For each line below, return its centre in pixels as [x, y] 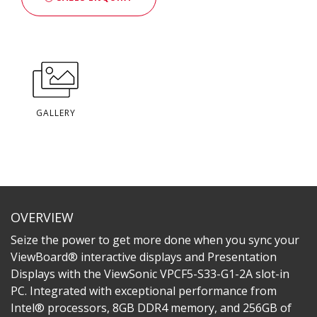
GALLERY [56, 113]
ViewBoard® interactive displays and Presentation [144, 257]
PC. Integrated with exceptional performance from [144, 290]
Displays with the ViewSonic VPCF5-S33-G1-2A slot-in [150, 273]
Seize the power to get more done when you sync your [155, 240]
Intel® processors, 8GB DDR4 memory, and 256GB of [151, 307]
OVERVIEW [42, 217]
